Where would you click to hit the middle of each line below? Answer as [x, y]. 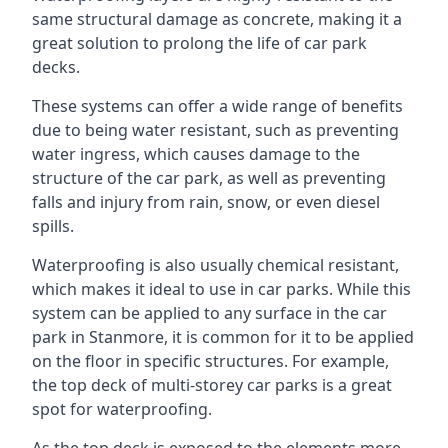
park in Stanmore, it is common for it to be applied [223, 337]
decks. [56, 67]
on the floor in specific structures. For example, [210, 361]
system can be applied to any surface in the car [209, 313]
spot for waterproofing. [122, 409]
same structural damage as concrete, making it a [217, 19]
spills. [53, 226]
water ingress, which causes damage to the [196, 154]
